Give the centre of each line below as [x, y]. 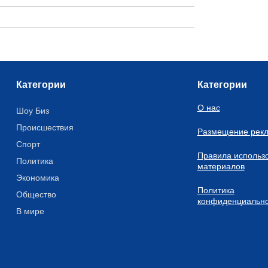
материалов [221, 166]
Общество [36, 194]
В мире [31, 211]
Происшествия [45, 127]
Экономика [38, 178]
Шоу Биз [33, 111]
